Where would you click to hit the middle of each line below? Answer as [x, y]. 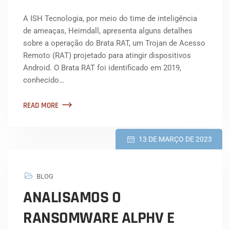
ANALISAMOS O [72, 198]
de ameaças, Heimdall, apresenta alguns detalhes [108, 31]
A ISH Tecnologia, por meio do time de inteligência [110, 19]
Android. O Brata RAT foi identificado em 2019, [102, 68]
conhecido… [44, 80]
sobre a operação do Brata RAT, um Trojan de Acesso [114, 43]
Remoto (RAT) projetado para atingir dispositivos [107, 56]
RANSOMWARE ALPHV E [99, 218]
